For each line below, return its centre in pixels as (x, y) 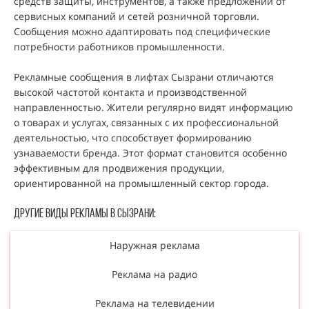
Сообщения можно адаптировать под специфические (142, 31)
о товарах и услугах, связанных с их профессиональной (146, 122)
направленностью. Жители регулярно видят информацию (153, 107)
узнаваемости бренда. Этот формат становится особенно (150, 152)
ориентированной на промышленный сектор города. (141, 183)
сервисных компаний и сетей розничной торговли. (137, 16)
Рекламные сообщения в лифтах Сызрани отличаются (144, 77)
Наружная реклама (154, 245)
